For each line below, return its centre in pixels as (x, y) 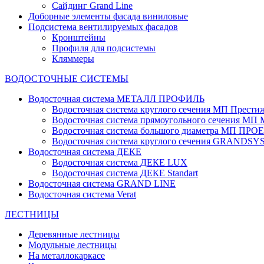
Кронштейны (79, 37)
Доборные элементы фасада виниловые (108, 16)
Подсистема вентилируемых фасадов (103, 27)
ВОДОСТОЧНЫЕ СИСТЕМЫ (67, 79)
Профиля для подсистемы (104, 48)
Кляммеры (73, 59)
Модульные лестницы (72, 245)
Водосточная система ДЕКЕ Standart (125, 173)
